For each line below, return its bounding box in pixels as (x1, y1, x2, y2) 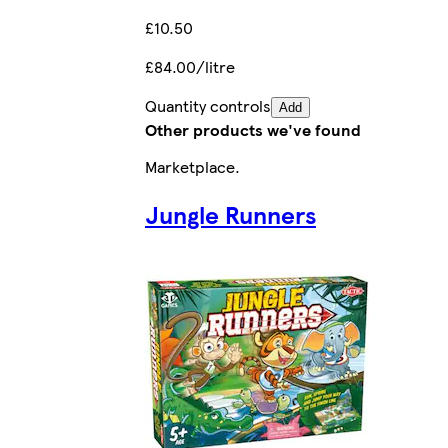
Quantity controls (145, 94, 271, 118)
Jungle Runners (145, 197, 316, 232)
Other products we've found (145, 118, 361, 142)
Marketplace (145, 154, 235, 178)
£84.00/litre (145, 55, 235, 79)
